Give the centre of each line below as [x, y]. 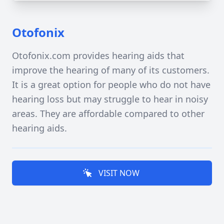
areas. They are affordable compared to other [108, 113]
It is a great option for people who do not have [111, 84]
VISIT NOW [119, 173]
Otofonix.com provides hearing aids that [98, 55]
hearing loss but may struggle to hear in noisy [110, 99]
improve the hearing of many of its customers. [111, 70]
